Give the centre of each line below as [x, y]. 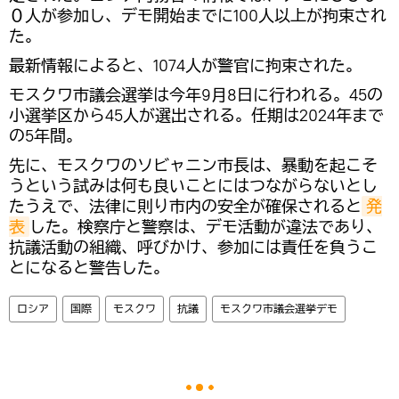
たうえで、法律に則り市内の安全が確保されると [185, 206]
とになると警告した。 [89, 267]
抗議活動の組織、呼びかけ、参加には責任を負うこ [193, 247]
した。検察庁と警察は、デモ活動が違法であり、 [206, 226]
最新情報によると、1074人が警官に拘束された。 [185, 65]
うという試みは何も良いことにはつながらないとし [193, 185]
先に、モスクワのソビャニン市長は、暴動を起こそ [193, 165]
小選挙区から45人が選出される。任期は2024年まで [196, 115]
